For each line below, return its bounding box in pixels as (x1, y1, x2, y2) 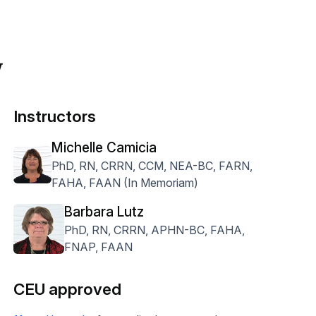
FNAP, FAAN (63, 240, 133, 254)
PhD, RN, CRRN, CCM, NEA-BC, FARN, (51, 159, 253, 173)
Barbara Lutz (63, 204, 144, 220)
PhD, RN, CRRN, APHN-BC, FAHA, (63, 223, 245, 237)
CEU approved (13, 279, 121, 298)
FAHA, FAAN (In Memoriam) (51, 176, 199, 190)
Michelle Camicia (51, 140, 157, 156)
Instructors (13, 107, 96, 126)
